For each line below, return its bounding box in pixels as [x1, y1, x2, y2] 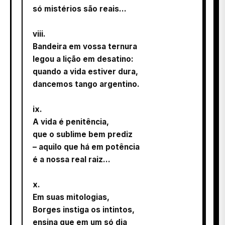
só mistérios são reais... [33, 4, 127, 14]
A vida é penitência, [33, 117, 109, 127]
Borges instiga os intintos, [33, 204, 135, 214]
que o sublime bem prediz [33, 129, 133, 139]
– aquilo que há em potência [33, 142, 140, 152]
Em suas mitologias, [33, 192, 109, 202]
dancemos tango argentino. [33, 79, 140, 89]
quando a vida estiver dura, [33, 66, 138, 76]
